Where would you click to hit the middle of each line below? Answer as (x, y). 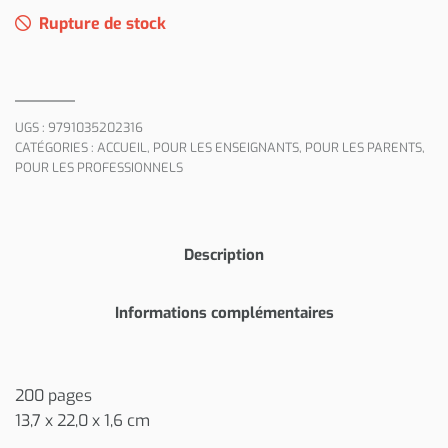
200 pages (53, 396)
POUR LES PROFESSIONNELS (99, 167)
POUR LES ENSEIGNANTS (226, 147)
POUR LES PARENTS (363, 147)
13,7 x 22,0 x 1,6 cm (82, 421)
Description (224, 254)
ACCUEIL (122, 147)
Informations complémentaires (224, 312)
